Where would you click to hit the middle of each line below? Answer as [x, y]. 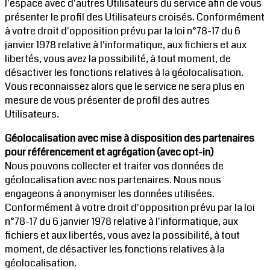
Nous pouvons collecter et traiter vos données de [114, 166]
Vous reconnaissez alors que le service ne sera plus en [125, 87]
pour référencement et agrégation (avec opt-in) [109, 152]
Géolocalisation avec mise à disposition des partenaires [130, 138]
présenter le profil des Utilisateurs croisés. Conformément [135, 17]
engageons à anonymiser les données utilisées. [110, 193]
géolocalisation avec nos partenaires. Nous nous [113, 180]
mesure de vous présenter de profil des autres [107, 101]
